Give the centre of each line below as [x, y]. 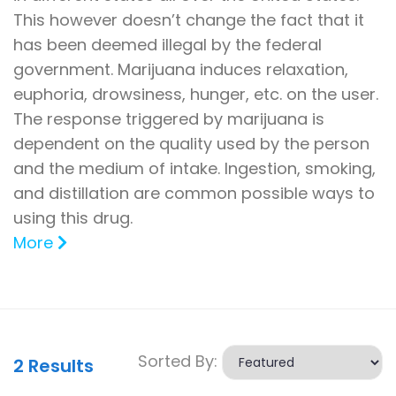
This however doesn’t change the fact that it [189, 20]
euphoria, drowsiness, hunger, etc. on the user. [196, 95]
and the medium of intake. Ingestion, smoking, [194, 169]
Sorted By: [180, 361]
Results [59, 366]
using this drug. [73, 218]
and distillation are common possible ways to [194, 194]
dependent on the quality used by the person [191, 144]
